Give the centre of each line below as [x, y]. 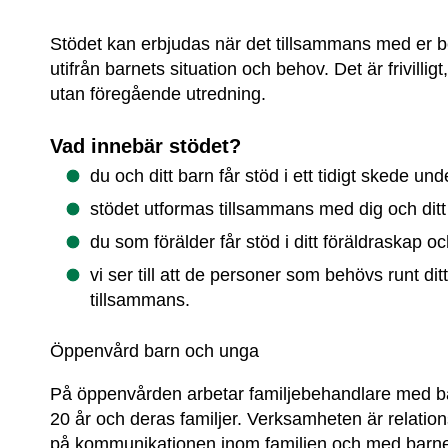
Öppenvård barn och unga [155, 350]
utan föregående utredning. [158, 94]
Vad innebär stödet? [146, 146]
